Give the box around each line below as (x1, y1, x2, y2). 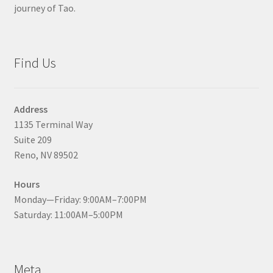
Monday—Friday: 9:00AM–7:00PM (13, 193, 147, 206)
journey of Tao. (13, 1, 76, 14)
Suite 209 (13, 133, 52, 146)
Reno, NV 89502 (13, 149, 78, 161)
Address (13, 103, 48, 116)
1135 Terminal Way (13, 118, 93, 131)
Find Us (13, 54, 56, 72)
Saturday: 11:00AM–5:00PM (13, 208, 123, 221)
